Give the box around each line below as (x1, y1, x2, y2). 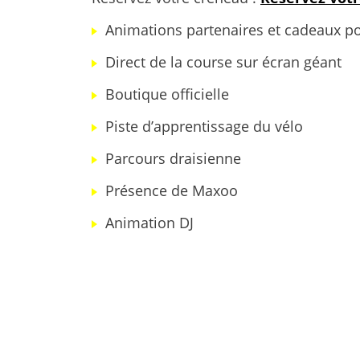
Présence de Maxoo (105, 181, 238, 200)
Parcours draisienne (105, 149, 241, 168)
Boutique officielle (105, 84, 229, 104)
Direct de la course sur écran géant (105, 52, 342, 72)
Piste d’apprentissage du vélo (105, 117, 303, 136)
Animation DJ (105, 213, 194, 232)
